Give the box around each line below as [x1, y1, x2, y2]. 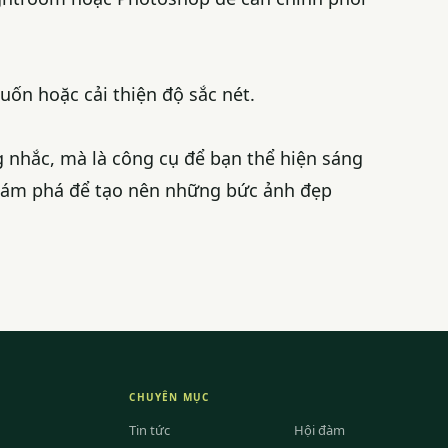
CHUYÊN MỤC [129, 390, 210, 405]
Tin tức [129, 421, 171, 440]
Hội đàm [294, 421, 345, 440]
